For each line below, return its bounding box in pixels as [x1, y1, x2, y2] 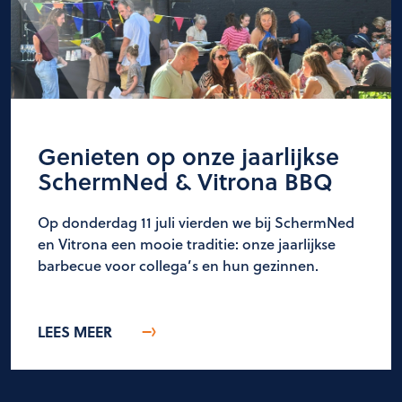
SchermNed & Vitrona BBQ [38, 164, 333, 198]
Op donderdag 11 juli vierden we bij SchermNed [38, 212, 354, 233]
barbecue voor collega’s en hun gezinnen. [38, 255, 319, 276]
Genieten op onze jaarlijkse [38, 139, 339, 173]
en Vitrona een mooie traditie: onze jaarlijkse [38, 233, 336, 255]
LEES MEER [38, 321, 112, 343]
